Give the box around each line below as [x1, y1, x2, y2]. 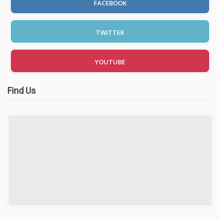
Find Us [7, 85, 36, 96]
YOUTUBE [95, 57, 125, 66]
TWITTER [96, 27, 124, 37]
